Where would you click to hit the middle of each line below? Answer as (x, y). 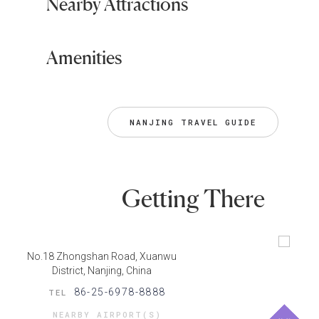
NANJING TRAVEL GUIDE (193, 122)
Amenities (84, 58)
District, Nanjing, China (102, 271)
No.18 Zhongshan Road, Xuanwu (102, 257)
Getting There (193, 199)
